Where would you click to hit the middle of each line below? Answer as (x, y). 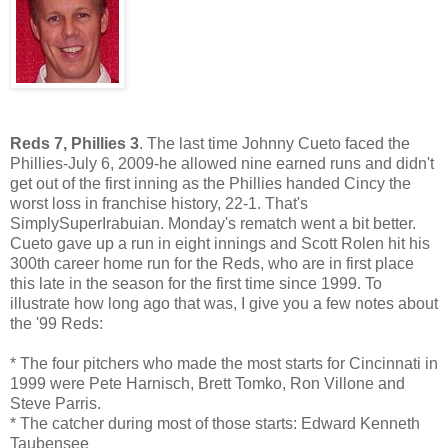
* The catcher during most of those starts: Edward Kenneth (215, 424)
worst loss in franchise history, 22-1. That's (159, 204)
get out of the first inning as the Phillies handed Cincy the (210, 184)
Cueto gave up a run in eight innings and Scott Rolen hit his (220, 244)
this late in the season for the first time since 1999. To (196, 284)
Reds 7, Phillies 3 (74, 144)
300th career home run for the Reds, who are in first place (212, 264)
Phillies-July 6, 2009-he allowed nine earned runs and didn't (222, 164)
